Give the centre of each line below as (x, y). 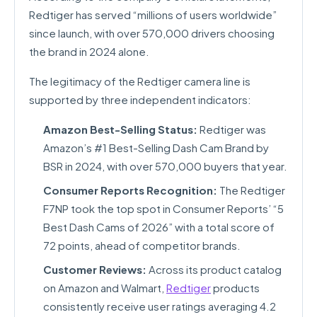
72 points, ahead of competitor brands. (142, 245)
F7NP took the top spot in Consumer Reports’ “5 (163, 208)
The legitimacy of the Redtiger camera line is (140, 81)
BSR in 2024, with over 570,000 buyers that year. (165, 166)
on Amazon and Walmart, (105, 288)
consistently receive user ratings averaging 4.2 (160, 306)
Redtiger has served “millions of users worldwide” (153, 15)
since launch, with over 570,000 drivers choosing (152, 33)
